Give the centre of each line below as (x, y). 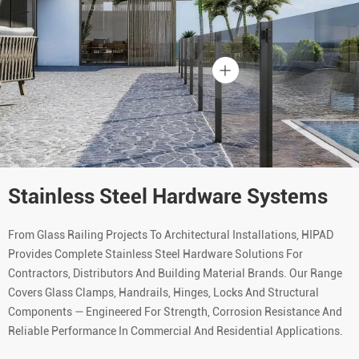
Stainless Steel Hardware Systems (168, 197)
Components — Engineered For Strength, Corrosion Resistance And (175, 312)
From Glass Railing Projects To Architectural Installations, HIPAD (171, 235)
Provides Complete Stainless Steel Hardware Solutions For (155, 254)
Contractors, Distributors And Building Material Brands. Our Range (175, 274)
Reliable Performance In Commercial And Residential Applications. (175, 331)
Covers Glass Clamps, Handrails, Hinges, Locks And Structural (163, 293)
